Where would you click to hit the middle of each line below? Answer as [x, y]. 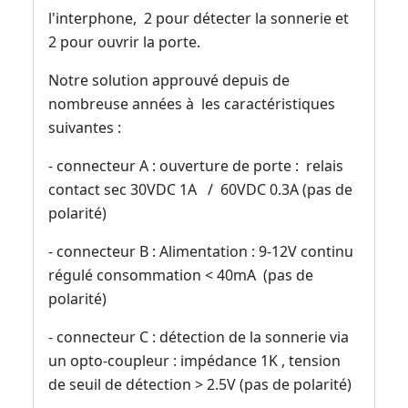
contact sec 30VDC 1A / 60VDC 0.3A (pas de [200, 190]
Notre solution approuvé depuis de [169, 81]
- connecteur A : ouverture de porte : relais [196, 166]
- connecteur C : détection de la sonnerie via [199, 337]
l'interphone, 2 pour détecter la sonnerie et [199, 19]
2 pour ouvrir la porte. [124, 42]
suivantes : [85, 128]
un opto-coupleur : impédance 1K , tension [194, 361]
